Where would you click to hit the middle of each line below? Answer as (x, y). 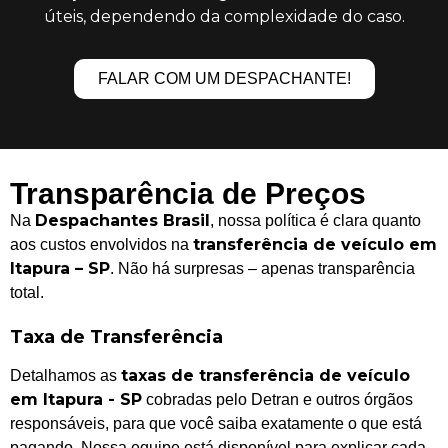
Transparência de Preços (188, 193)
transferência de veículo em (315, 244)
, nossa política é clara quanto (315, 220)
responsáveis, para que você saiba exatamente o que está (216, 424)
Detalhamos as (65, 376)
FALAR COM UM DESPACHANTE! (224, 78)
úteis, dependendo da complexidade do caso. (224, 16)
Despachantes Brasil (122, 220)
